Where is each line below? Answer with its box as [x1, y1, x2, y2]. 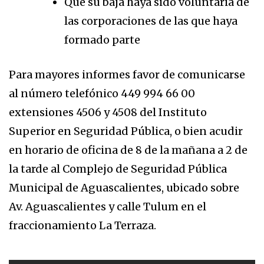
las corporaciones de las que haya [64, 14, 237, 28]
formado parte [64, 33, 140, 47]
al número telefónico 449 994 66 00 [9, 87, 195, 100]
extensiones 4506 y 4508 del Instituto [9, 105, 207, 119]
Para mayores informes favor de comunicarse [9, 68, 245, 81]
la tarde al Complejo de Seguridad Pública [9, 162, 227, 176]
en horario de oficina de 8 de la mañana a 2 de [9, 143, 247, 157]
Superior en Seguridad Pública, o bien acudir [9, 124, 243, 138]
